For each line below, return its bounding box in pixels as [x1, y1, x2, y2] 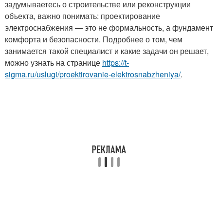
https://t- [102, 57, 129, 68]
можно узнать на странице [5, 57, 102, 68]
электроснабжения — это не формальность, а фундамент [5, 22, 213, 33]
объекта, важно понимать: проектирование [5, 10, 160, 21]
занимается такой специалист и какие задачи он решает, [5, 45, 209, 56]
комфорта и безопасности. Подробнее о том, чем [5, 34, 182, 45]
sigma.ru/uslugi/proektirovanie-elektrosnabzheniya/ [5, 69, 181, 80]
